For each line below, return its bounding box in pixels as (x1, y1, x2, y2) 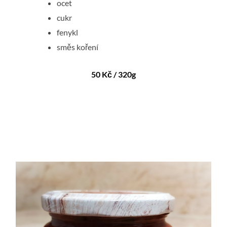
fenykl (57, 27, 79, 37)
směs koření (57, 42, 99, 52)
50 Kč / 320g (91, 69, 136, 80)
